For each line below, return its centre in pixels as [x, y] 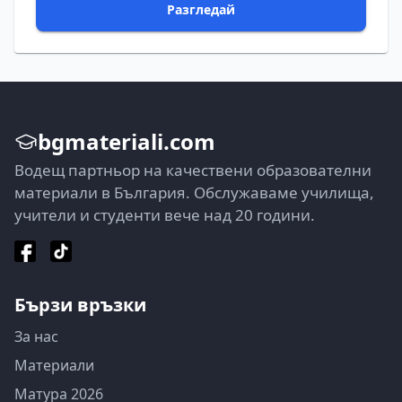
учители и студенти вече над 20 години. [165, 214]
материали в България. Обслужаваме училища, [194, 192]
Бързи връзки [80, 304]
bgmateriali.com [127, 141]
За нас [36, 336]
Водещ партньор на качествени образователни [193, 170]
